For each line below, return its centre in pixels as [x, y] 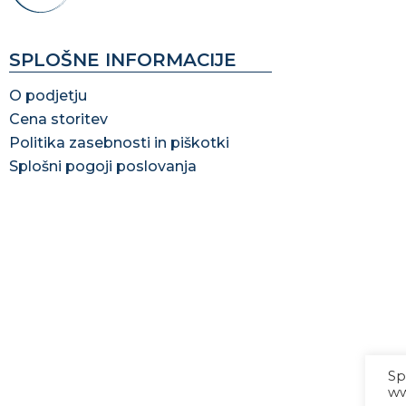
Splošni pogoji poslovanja [103, 166]
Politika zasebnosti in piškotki [119, 142]
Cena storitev [58, 119]
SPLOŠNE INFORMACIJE [123, 59]
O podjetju [48, 95]
